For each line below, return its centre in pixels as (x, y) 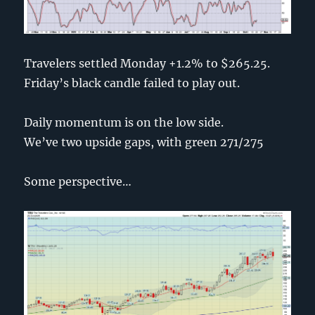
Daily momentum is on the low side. (124, 122)
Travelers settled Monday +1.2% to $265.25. (147, 63)
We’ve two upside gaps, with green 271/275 (144, 142)
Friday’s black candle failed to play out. (132, 83)
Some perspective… (78, 181)
